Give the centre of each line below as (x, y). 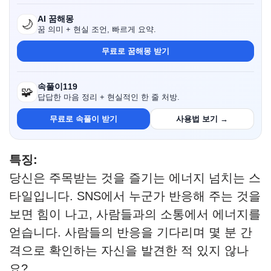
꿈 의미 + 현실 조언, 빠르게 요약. (97, 30)
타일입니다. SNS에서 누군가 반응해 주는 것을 (135, 196)
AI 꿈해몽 (56, 19)
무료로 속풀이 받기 (83, 119)
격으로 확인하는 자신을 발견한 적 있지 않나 (129, 251)
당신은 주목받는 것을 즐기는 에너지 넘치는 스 (135, 178)
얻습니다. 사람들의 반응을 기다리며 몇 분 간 (131, 233)
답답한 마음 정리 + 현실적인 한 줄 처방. (109, 98)
